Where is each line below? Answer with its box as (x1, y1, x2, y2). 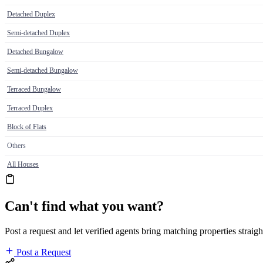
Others (7, 141, 26, 150)
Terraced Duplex (7, 104, 53, 113)
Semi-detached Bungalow (7, 66, 78, 75)
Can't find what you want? (5, 198, 164, 214)
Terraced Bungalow (7, 85, 61, 94)
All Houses (7, 160, 39, 169)
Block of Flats (7, 123, 46, 131)
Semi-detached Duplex (7, 29, 70, 38)
